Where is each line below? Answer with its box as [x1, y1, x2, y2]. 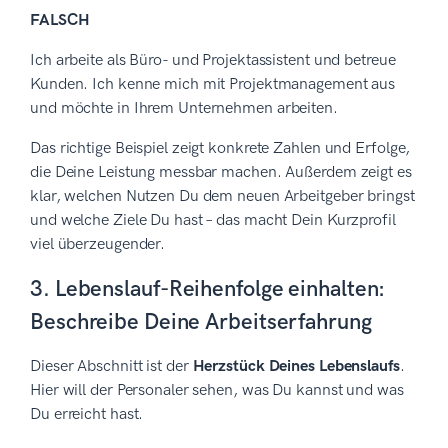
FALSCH [30, 10, 90, 30]
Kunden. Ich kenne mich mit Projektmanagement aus [30, 74, 396, 94]
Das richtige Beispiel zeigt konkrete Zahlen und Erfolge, [30, 138, 411, 158]
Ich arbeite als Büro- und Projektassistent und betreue [30, 50, 396, 70]
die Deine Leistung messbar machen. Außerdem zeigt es [30, 162, 412, 182]
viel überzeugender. [30, 234, 166, 254]
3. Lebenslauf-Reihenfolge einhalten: [30, 275, 386, 303]
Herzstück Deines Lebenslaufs [192, 356, 400, 376]
